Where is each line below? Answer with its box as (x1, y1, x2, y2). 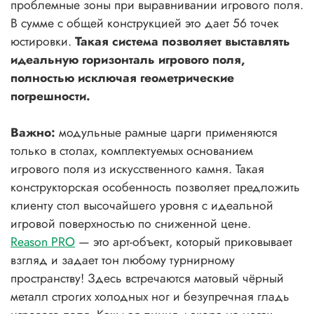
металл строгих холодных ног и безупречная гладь (11, 287, 289, 306)
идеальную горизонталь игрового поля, (11, 50, 245, 69)
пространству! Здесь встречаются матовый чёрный (11, 268, 284, 287)
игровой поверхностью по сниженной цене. (11, 214, 251, 233)
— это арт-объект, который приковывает (75, 232, 292, 251)
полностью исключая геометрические (11, 68, 234, 87)
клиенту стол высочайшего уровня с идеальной (11, 196, 273, 214)
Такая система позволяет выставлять (75, 32, 290, 50)
